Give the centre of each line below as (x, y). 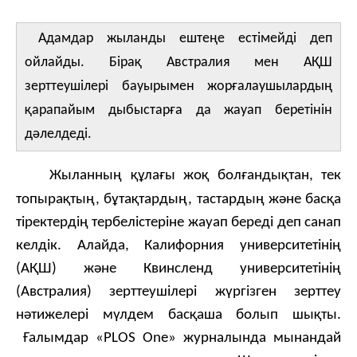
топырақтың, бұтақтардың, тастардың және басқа (178, 200)
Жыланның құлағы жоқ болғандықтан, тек (195, 176)
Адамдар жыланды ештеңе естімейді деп (185, 39)
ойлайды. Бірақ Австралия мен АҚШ (178, 63)
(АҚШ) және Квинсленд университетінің (178, 269)
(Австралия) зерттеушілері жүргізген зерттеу (178, 292)
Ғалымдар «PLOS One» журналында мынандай (178, 338)
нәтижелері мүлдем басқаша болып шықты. (178, 315)
